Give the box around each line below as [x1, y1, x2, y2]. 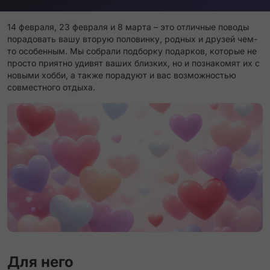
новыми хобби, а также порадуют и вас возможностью [7, 70, 236, 80]
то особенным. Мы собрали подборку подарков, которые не [7, 46, 257, 56]
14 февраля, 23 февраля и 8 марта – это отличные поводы [7, 22, 249, 32]
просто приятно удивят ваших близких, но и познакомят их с [7, 58, 260, 68]
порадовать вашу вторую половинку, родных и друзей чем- [7, 34, 257, 44]
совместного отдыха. [7, 82, 95, 92]
